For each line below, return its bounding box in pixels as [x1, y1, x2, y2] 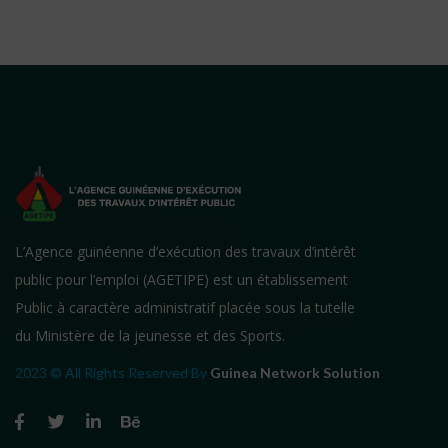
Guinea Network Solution [210, 364, 380, 382]
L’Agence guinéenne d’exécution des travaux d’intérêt [15, 242, 356, 262]
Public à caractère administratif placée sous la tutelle [15, 298, 355, 318]
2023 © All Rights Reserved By [15, 364, 210, 382]
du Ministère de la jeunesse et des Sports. [15, 326, 285, 346]
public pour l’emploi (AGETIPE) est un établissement [15, 270, 348, 290]
